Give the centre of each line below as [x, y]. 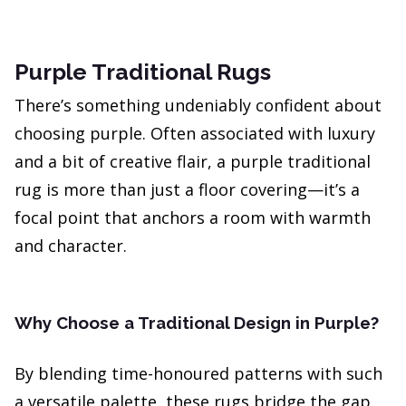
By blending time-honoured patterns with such [198, 374]
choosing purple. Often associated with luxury [195, 134]
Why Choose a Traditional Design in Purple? [197, 323]
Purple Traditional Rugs [143, 72]
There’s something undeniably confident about [198, 106]
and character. [71, 246]
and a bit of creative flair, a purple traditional [193, 162]
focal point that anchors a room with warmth [193, 218]
